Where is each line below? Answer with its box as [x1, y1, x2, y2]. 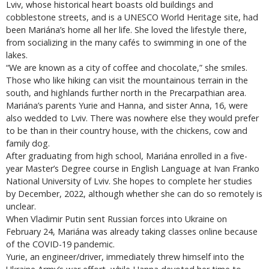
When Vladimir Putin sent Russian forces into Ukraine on [6, 213, 227, 225]
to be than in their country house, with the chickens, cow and [6, 124, 247, 136]
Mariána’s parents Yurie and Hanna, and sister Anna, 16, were [6, 99, 248, 111]
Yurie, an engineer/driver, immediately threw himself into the [6, 250, 244, 262]
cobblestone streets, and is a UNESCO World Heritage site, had [6, 11, 258, 23]
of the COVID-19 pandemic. [6, 238, 115, 250]
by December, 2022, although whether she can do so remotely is [6, 187, 262, 199]
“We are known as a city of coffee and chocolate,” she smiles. [6, 61, 247, 73]
